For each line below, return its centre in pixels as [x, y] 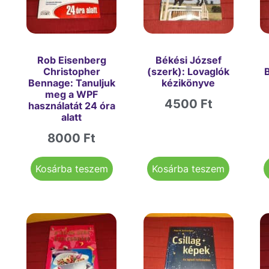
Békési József [188, 60]
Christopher [71, 72]
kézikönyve [189, 83]
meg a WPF [72, 95]
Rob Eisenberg [71, 60]
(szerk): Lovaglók [189, 72]
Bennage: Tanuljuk [71, 83]
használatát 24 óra [71, 106]
